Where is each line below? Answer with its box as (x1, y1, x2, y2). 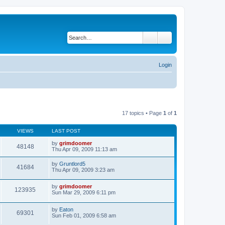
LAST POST (52, 128, 80, 134)
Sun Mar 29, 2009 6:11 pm (52, 190, 116, 196)
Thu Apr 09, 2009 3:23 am (52, 166, 115, 173)
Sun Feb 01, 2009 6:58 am (52, 213, 116, 219)
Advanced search (169, 33, 221, 42)
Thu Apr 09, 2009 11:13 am (52, 146, 117, 152)
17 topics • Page (122, 109, 163, 116)
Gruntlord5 (59, 160, 85, 167)
